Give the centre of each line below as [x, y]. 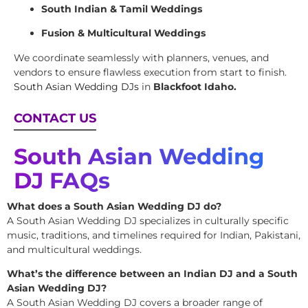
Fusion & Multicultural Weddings [123, 33]
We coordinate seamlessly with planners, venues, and [141, 57]
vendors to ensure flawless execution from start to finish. [150, 72]
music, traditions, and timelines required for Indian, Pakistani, [154, 235]
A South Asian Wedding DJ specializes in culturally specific [148, 220]
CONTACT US [55, 118]
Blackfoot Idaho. [195, 86]
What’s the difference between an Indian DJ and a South [152, 274]
